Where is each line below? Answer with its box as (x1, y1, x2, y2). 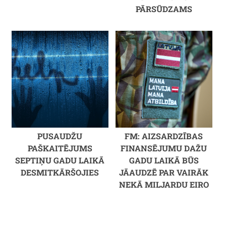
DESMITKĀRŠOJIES (21, 166, 99, 178)
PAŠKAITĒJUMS (27, 142, 92, 153)
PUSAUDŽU (37, 130, 83, 141)
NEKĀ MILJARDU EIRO (119, 179, 209, 190)
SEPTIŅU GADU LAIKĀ (15, 154, 105, 165)
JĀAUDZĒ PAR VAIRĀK (119, 166, 209, 178)
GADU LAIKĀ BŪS (129, 154, 199, 165)
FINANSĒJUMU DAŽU (121, 142, 207, 153)
